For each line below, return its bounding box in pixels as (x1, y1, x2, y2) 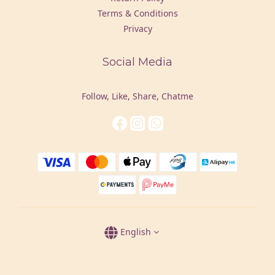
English (120, 226, 151, 238)
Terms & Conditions (97, 7, 178, 19)
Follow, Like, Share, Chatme (82, 90, 193, 102)
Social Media (103, 55, 172, 69)
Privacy (123, 23, 152, 34)
